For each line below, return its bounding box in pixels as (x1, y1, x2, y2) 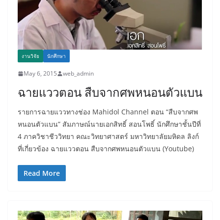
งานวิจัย (22, 53, 39, 60)
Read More (24, 168, 60, 178)
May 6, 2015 (24, 69, 57, 78)
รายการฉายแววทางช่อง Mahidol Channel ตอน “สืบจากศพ (18, 107, 198, 117)
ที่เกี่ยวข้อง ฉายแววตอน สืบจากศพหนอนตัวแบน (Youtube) (18, 144, 194, 154)
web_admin (63, 69, 94, 78)
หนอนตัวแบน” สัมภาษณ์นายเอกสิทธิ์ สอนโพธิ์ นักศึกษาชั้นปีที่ (18, 119, 201, 129)
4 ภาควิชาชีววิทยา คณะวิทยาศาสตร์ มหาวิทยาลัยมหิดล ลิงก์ (18, 132, 199, 141)
